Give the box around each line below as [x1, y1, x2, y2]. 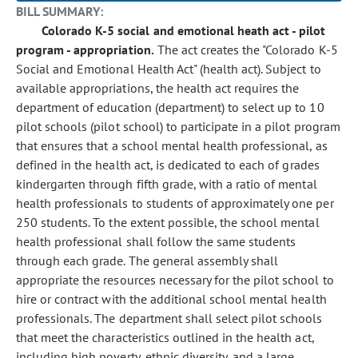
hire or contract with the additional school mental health [16, 291, 327, 307]
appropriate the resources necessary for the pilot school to [16, 272, 334, 288]
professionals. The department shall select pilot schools [16, 310, 323, 326]
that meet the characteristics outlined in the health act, [16, 329, 314, 345]
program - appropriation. [16, 42, 154, 58]
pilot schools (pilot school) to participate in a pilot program [16, 118, 340, 134]
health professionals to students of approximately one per [16, 195, 334, 211]
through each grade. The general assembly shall [16, 253, 279, 268]
